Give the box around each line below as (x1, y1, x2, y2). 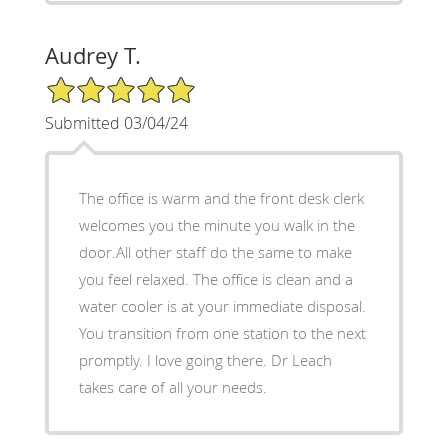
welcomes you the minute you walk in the (78, 214, 355, 235)
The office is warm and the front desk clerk (78, 187, 364, 208)
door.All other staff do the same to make (78, 241, 352, 262)
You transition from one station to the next (78, 322, 366, 343)
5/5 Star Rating (44, 73, 144, 93)
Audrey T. (44, 40, 141, 70)
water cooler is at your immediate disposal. (78, 295, 366, 316)
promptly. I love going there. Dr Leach (78, 349, 332, 370)
